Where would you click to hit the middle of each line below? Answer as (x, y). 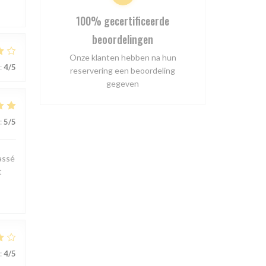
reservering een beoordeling (123, 71)
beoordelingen (123, 39)
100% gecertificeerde (123, 21)
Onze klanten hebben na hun (123, 58)
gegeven (123, 84)
